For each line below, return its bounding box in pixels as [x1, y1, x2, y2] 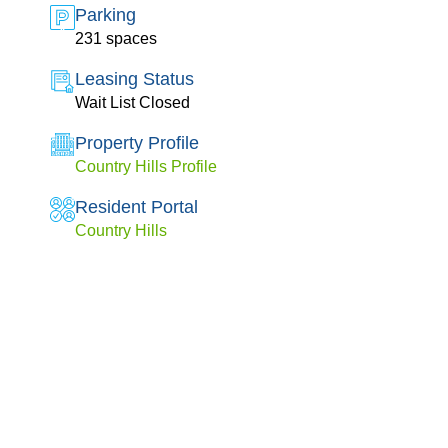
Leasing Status [74, 69, 194, 90]
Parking [74, 5, 136, 26]
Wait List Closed [74, 94, 190, 112]
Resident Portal [74, 197, 198, 218]
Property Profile [74, 133, 199, 154]
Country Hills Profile [74, 158, 217, 176]
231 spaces [74, 30, 157, 48]
